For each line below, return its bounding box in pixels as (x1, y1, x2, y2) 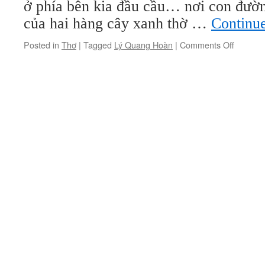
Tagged (83, 38, 112, 51)
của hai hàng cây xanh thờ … (24, 15, 211, 32)
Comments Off (180, 38, 234, 51)
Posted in (24, 38, 59, 51)
